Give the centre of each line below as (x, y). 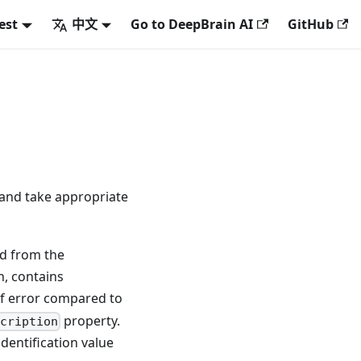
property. (90, 320)
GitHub (310, 24)
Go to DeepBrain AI (192, 24)
